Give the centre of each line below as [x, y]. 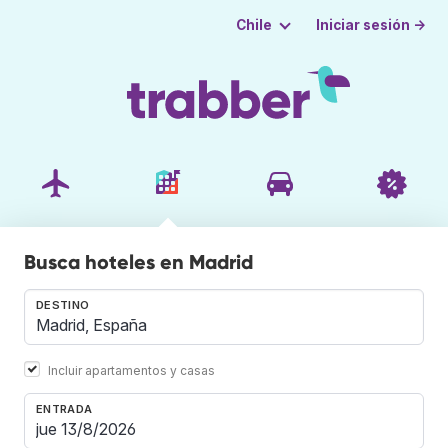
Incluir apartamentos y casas [131, 370]
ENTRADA [64, 408]
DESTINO [63, 304]
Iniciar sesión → [371, 24]
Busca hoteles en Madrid [138, 261]
